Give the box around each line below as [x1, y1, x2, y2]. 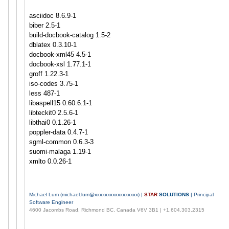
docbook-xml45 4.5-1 [29, 50, 91, 58]
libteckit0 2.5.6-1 [29, 108, 78, 117]
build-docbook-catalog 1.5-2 [29, 31, 110, 39]
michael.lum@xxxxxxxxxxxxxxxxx [61, 191, 138, 197]
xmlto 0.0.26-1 [29, 157, 72, 165]
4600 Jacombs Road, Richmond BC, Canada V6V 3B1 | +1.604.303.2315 [29, 207, 204, 213]
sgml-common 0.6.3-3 [29, 138, 94, 146]
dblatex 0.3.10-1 [29, 40, 77, 49]
